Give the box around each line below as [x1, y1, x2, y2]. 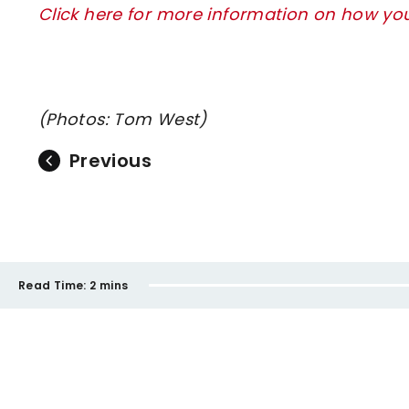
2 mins [89, 277, 129, 293]
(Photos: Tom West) [38, 108, 207, 131]
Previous [69, 148, 152, 174]
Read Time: [18, 277, 87, 293]
